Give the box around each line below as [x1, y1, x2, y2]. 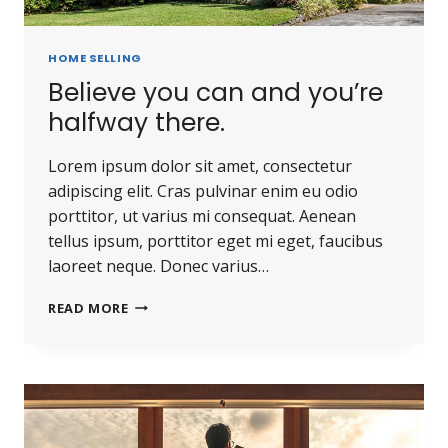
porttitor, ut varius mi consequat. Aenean [48, 204, 356, 227]
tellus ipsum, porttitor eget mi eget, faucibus [48, 229, 383, 252]
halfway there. [48, 104, 225, 140]
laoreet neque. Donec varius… [48, 254, 269, 277]
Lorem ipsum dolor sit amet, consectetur [48, 154, 352, 177]
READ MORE [48, 298, 129, 317]
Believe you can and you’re [48, 74, 383, 110]
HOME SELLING [48, 49, 142, 66]
